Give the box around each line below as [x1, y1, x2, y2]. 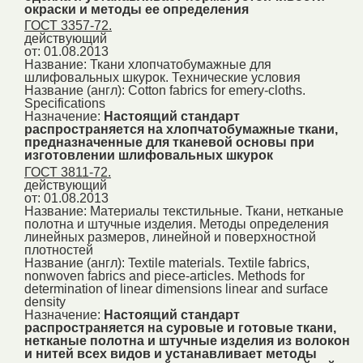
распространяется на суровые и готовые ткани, [24, 321, 336, 335]
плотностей [24, 243, 93, 258]
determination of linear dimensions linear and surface [24, 282, 328, 297]
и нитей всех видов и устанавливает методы [24, 347, 317, 361]
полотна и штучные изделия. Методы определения [24, 217, 329, 232]
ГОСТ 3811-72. [24, 165, 111, 180]
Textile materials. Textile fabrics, [128, 256, 310, 271]
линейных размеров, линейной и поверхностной [24, 230, 316, 245]
